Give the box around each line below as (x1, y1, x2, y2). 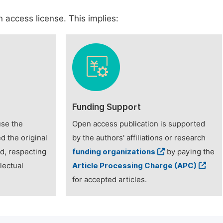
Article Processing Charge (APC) (72, 161, 197, 170)
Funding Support (72, 102, 141, 112)
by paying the (165, 147, 215, 156)
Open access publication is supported (72, 119, 206, 128)
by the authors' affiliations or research (72, 133, 206, 142)
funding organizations (72, 147, 156, 156)
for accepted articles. (72, 175, 147, 184)
